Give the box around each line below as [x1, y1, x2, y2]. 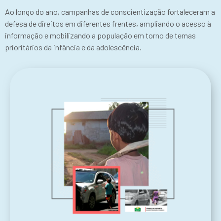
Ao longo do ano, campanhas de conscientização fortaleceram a [5, 7, 215, 16]
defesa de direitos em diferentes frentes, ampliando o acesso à [5, 19, 211, 28]
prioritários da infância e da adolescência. [5, 42, 142, 52]
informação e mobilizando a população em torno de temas [5, 31, 196, 40]
